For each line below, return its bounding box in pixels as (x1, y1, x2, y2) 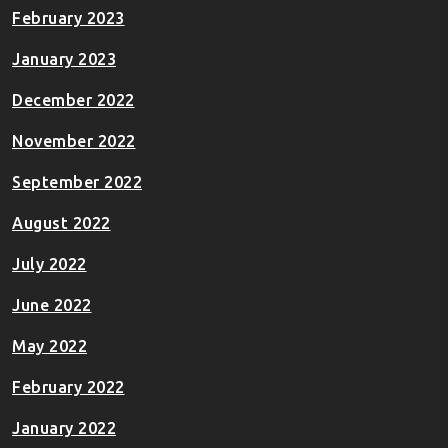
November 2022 (12, 132, 136, 151)
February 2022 (12, 378, 125, 397)
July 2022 (12, 255, 87, 274)
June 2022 (12, 296, 92, 315)
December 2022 (12, 91, 135, 110)
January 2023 (12, 50, 116, 69)
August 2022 (12, 214, 111, 233)
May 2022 (12, 337, 87, 356)
